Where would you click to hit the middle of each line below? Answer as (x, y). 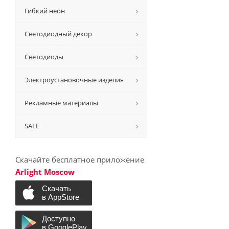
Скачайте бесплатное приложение (80, 159)
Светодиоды (44, 57)
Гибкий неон (45, 11)
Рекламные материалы (61, 103)
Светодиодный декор (58, 34)
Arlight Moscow (45, 172)
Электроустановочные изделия (74, 80)
